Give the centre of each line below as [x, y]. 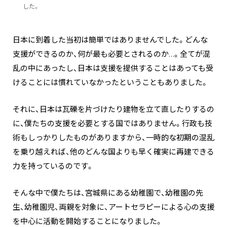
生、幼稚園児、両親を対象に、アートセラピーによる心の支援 [113, 207]
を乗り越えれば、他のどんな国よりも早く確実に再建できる [113, 152]
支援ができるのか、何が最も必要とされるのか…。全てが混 [111, 54]
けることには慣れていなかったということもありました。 [110, 82]
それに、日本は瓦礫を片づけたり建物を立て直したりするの [113, 109]
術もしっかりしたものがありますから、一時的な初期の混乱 [113, 138]
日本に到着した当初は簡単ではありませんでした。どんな [110, 40]
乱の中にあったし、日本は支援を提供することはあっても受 [113, 68]
